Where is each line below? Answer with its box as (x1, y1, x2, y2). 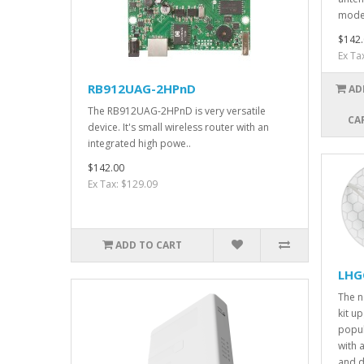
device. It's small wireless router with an (88, 120, 269, 135)
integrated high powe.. (88, 136, 191, 151)
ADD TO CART (115, 238, 183, 253)
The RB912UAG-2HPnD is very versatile (88, 104, 266, 119)
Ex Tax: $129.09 (88, 177, 158, 192)
